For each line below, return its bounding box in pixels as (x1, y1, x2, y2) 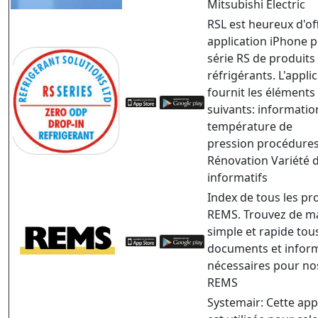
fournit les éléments (207, 84, 315, 101)
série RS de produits (207, 50, 315, 67)
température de (207, 119, 292, 135)
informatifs (207, 170, 268, 186)
